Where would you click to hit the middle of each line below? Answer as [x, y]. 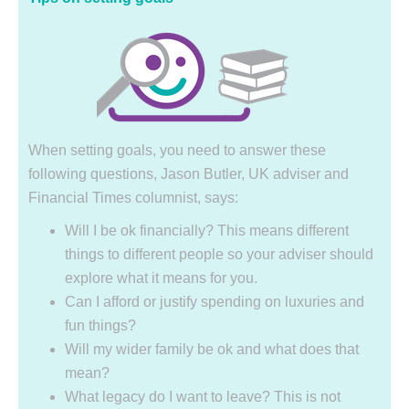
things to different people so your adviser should [219, 255]
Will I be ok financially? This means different [207, 231]
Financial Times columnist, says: [133, 198]
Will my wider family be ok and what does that [212, 350]
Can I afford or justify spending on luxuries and [215, 302]
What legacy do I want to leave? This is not [203, 397]
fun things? [100, 326]
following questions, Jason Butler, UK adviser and [189, 174]
